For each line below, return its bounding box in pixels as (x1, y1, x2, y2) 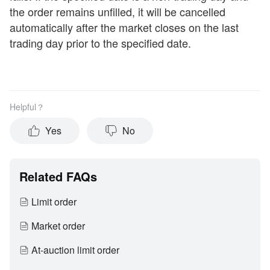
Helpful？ (10, 101, 45, 113)
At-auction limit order (31, 243, 119, 257)
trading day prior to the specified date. (10, 35, 191, 51)
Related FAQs (19, 168, 97, 185)
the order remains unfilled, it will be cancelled (10, 4, 225, 19)
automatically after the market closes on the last (10, 19, 239, 35)
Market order (31, 219, 85, 233)
